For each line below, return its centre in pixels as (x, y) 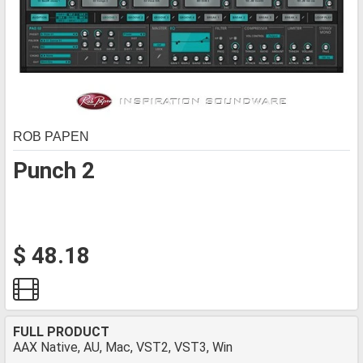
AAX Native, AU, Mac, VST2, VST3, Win (123, 347)
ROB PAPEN (51, 137)
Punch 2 (54, 171)
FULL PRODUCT (61, 332)
